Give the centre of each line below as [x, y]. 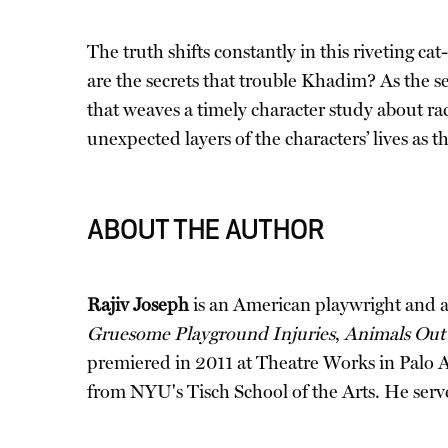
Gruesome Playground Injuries [211, 334]
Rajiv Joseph [138, 305]
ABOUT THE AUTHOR [206, 232]
